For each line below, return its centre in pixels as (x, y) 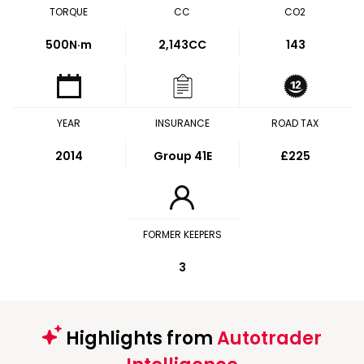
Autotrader (269, 338)
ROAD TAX (295, 123)
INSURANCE (182, 123)
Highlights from (139, 338)
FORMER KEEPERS (182, 234)
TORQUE (69, 12)
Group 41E (182, 156)
